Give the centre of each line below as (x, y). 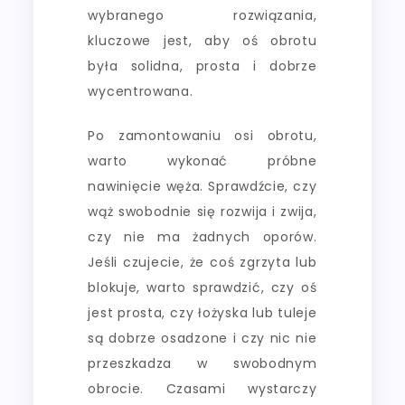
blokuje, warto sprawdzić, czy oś (202, 287)
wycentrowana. (141, 91)
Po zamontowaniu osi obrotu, (202, 135)
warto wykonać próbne (202, 160)
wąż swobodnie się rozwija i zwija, (202, 211)
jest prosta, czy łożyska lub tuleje (202, 312)
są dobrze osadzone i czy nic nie (202, 338)
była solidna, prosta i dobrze (202, 66)
